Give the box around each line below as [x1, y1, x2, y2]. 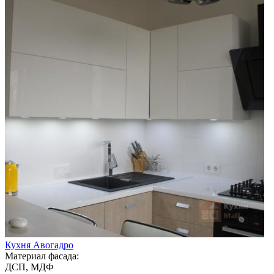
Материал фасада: [5, 250, 79, 261]
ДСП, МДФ [5, 261, 54, 272]
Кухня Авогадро [5, 239, 73, 250]
